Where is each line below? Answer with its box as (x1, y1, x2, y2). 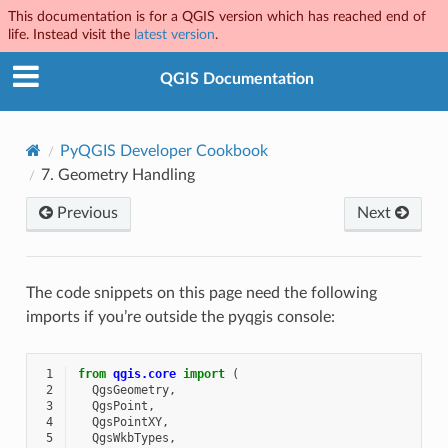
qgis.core (112, 366, 176, 381)
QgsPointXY (91, 414, 162, 429)
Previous (52, 204, 118, 221)
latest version (134, 27, 215, 42)
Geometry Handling (57, 166, 195, 183)
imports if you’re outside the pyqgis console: (25, 308, 335, 325)
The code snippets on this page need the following (25, 284, 377, 301)
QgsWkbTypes (91, 430, 169, 445)
